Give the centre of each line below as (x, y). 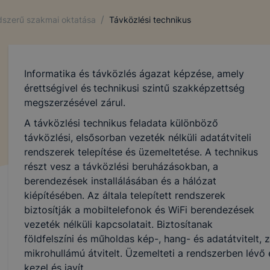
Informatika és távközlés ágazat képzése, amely (134, 74)
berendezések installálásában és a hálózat (120, 181)
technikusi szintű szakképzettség (169, 88)
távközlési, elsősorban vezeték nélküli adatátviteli (137, 137)
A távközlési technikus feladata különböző (121, 123)
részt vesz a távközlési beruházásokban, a (121, 166)
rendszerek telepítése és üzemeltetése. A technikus (141, 152)
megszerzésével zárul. (74, 102)
